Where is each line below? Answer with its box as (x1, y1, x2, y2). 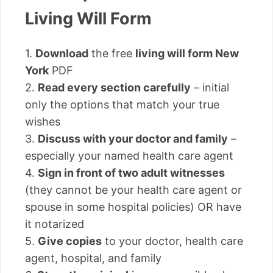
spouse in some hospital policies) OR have (25, 200, 241, 214)
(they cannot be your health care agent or (25, 183, 242, 197)
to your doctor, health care (102, 235, 243, 248)
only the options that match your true (25, 98, 219, 112)
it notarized (25, 218, 84, 231)
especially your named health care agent (25, 149, 233, 163)
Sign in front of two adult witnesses (38, 166, 225, 180)
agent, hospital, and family (25, 252, 161, 265)
